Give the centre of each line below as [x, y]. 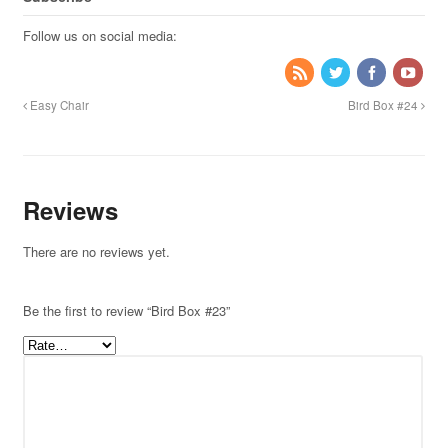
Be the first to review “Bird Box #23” [126, 311]
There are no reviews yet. [96, 252]
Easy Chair [57, 105]
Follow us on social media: [99, 35]
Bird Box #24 [385, 105]
